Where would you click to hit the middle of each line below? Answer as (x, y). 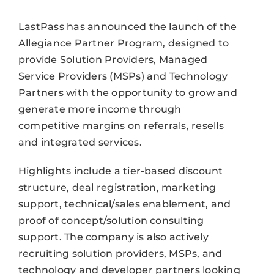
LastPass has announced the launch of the (128, 26)
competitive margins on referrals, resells (121, 125)
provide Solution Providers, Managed (113, 59)
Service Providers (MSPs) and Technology (123, 76)
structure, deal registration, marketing (117, 187)
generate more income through (100, 109)
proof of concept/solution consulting (111, 220)
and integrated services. (80, 142)
